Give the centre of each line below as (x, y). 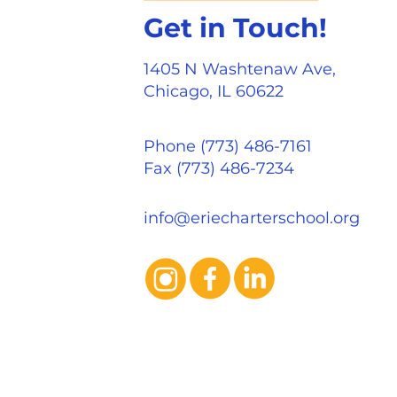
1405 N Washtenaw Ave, (239, 69)
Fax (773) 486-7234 (218, 168)
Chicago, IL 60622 (213, 91)
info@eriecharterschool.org (251, 218)
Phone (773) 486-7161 (227, 146)
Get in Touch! (235, 28)
